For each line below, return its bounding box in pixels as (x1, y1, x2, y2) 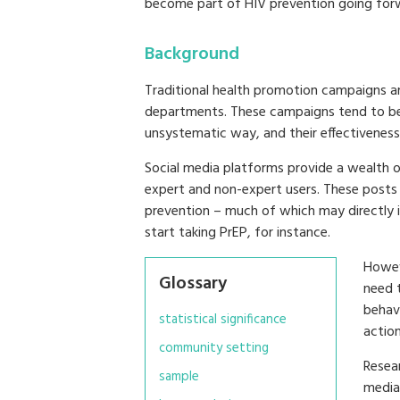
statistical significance (159, 308, 287, 330)
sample (159, 365, 199, 387)
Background (145, 39, 239, 69)
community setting (159, 337, 269, 359)
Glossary (159, 269, 227, 298)
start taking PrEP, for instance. (145, 221, 330, 245)
